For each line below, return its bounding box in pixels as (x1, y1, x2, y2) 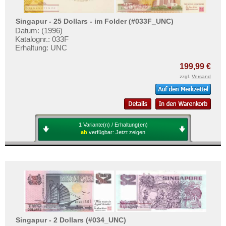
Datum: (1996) (15, 26, 63, 35)
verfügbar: (89, 129, 116, 135)
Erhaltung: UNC (15, 43, 67, 52)
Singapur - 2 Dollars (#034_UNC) (16, 216, 127, 224)
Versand (192, 73, 211, 79)
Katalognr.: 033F (15, 34, 69, 43)
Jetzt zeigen (116, 129, 145, 135)
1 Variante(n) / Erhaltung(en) (78, 121, 148, 128)
